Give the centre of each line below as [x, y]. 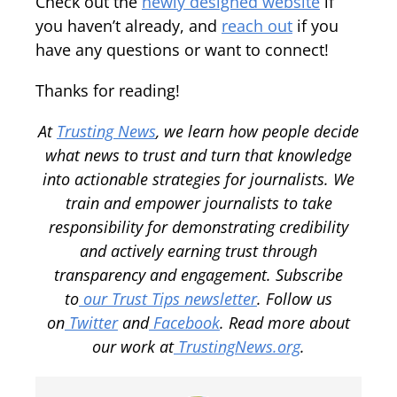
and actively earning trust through [198, 250]
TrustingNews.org [237, 346]
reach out [257, 25]
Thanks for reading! [110, 90]
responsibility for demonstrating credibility [198, 226]
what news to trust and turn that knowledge [198, 155]
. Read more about [285, 322]
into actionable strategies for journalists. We [198, 179]
